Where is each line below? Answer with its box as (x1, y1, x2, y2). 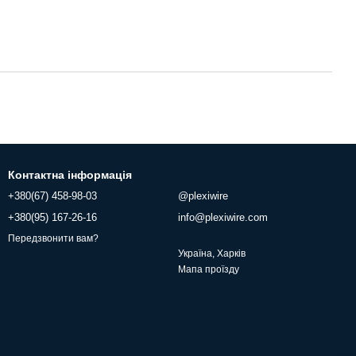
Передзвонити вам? (8, 233, 99, 245)
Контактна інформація (8, 168, 132, 181)
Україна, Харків (178, 248, 246, 259)
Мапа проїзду (178, 264, 239, 275)
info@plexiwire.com (178, 211, 268, 223)
